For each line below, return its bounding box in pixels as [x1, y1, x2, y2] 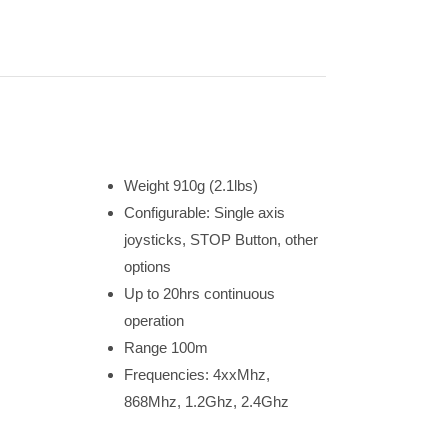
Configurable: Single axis [123, 204, 285, 221]
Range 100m [123, 339, 208, 356]
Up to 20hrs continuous [123, 285, 275, 302]
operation [123, 312, 184, 329]
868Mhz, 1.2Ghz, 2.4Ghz [123, 393, 289, 410]
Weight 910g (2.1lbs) [123, 177, 258, 194]
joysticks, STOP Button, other [123, 231, 318, 248]
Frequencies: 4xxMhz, [123, 366, 270, 383]
